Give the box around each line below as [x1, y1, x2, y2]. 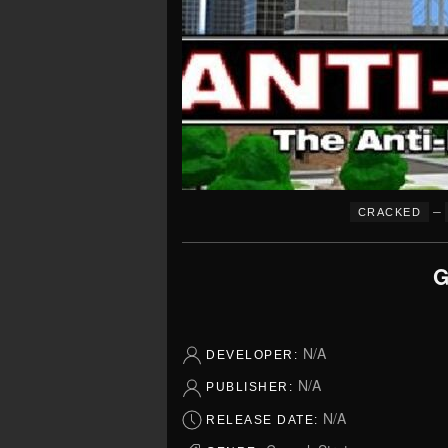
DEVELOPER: [206, 348, 303, 363]
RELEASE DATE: [206, 412, 323, 427]
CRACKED [357, 206, 422, 219]
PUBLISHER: [206, 380, 298, 395]
